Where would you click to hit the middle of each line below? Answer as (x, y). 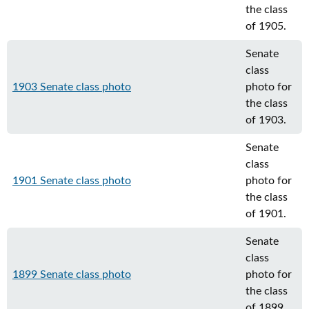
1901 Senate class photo (72, 181)
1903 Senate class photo (72, 87)
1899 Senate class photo (72, 275)
